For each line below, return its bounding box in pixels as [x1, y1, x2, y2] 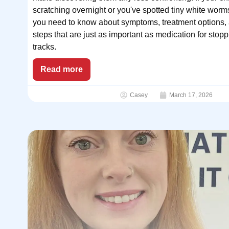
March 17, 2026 [169, 91, 213, 99]
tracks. [32, 42, 56, 51]
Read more [40, 64, 83, 74]
